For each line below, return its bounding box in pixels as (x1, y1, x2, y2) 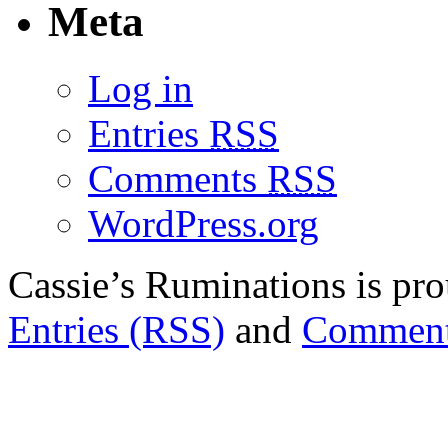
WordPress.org (88, 202, 319, 246)
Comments (88, 157, 267, 201)
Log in (88, 67, 193, 111)
